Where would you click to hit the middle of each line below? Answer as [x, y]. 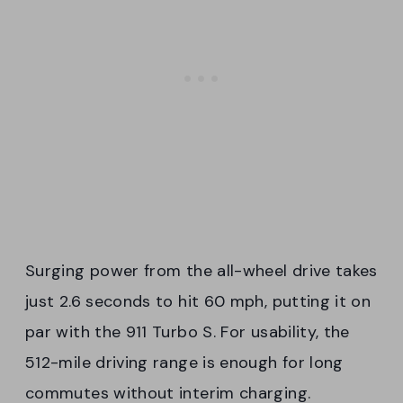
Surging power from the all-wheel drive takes [201, 270]
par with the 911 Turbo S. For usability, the [188, 331]
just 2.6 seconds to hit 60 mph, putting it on [198, 301]
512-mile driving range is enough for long [184, 362]
